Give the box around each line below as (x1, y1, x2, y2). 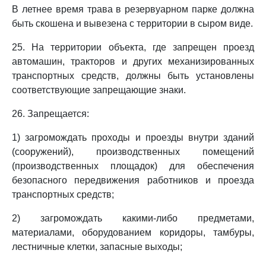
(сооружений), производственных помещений (12, 147, 254, 157)
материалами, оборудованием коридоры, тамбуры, (12, 227, 254, 237)
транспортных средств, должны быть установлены (12, 71, 254, 81)
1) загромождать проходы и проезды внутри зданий (12, 132, 254, 142)
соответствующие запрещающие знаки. (12, 85, 186, 95)
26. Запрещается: (12, 109, 89, 119)
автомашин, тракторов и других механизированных (12, 56, 254, 66)
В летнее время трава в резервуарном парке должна (12, 4, 254, 14)
